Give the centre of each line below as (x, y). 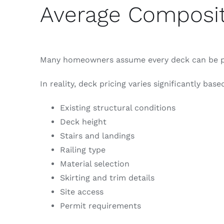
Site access (81, 191)
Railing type (82, 149)
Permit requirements (100, 205)
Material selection (94, 163)
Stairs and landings (97, 135)
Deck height (83, 121)
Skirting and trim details (107, 177)
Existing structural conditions (117, 107)
